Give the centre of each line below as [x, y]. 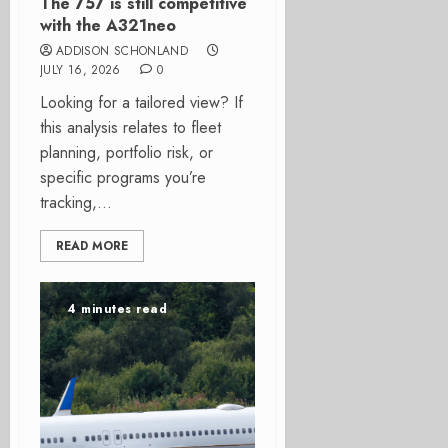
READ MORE [92, 246]
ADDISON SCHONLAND [122, 51]
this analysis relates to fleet [130, 127]
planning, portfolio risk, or [126, 152]
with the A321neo [108, 25]
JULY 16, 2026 [80, 70]
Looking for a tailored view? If [141, 102]
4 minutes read [117, 309]
